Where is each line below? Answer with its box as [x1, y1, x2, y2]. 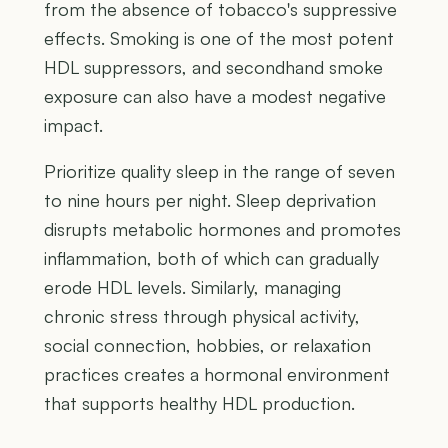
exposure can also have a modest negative [44, 85, 386, 108]
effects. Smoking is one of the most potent [44, 27, 394, 50]
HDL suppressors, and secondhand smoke [44, 56, 383, 79]
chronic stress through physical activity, [44, 305, 360, 328]
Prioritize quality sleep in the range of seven [44, 160, 395, 183]
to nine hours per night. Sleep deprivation [44, 189, 376, 212]
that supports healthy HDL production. [44, 392, 355, 415]
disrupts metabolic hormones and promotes [44, 218, 401, 241]
